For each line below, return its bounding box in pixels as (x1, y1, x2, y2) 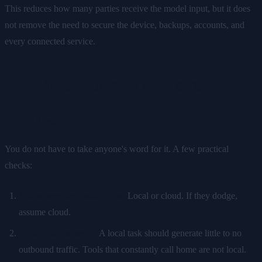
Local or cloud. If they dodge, (125, 190, 237, 201)
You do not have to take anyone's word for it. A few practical (5, 143, 229, 154)
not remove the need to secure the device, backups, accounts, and (5, 19, 244, 30)
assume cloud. (19, 206, 71, 217)
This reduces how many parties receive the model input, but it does (5, 3, 250, 13)
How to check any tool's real (5, 74, 216, 94)
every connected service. (5, 36, 95, 46)
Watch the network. (19, 227, 97, 238)
